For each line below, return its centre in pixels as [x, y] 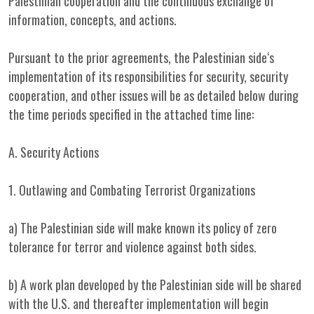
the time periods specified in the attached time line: [131, 114]
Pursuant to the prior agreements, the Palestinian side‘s [141, 57]
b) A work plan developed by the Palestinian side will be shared [155, 285]
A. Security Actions [54, 152]
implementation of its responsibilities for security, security [148, 76]
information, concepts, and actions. [93, 20]
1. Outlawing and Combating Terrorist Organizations [132, 190]
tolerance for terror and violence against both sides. [132, 247]
